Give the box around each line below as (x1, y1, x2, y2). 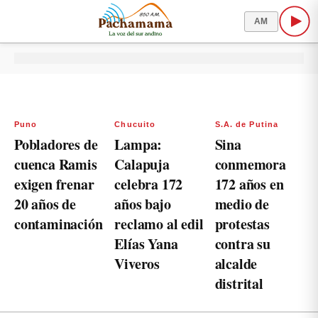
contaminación (14, 214, 103, 234)
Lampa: (114, 134, 163, 155)
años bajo (114, 194, 171, 214)
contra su (214, 234, 270, 254)
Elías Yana (114, 234, 178, 254)
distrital (214, 273, 263, 294)
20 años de (14, 194, 77, 214)
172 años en (214, 174, 284, 194)
